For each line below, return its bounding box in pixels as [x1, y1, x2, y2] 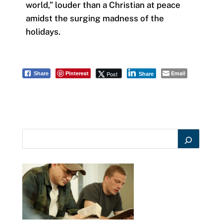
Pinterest [65, 69, 89, 77]
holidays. [25, 26, 60, 37]
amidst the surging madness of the [25, 13, 164, 23]
